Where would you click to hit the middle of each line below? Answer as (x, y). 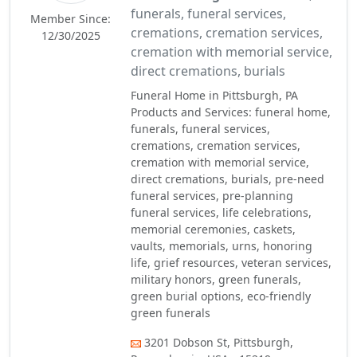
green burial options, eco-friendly (221, 296)
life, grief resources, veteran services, (231, 263)
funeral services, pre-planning (212, 196)
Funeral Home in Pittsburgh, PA (215, 95)
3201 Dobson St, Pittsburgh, (219, 342)
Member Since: (71, 19)
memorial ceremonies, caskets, (214, 229)
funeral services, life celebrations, (222, 212)
